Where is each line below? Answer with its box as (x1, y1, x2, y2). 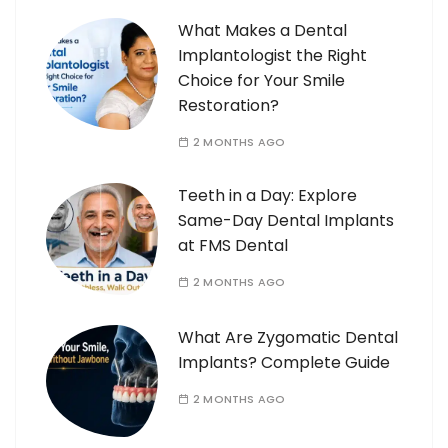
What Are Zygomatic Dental (178, 325, 398, 349)
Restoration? (178, 93, 279, 117)
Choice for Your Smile (178, 68, 345, 92)
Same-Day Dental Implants (178, 208, 394, 232)
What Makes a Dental (178, 18, 347, 42)
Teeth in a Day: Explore (178, 183, 357, 207)
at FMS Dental (178, 233, 288, 257)
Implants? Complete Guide (178, 350, 390, 374)
